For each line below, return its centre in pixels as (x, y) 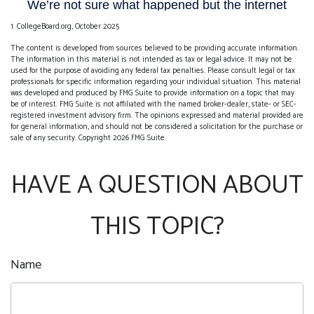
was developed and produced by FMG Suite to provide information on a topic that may (152, 94)
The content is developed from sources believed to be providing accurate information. (155, 49)
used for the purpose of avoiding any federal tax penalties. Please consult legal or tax (153, 71)
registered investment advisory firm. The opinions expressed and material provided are (157, 116)
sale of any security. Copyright (62, 138)
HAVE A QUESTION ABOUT (157, 186)
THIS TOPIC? (157, 227)
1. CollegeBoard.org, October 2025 (65, 27)
